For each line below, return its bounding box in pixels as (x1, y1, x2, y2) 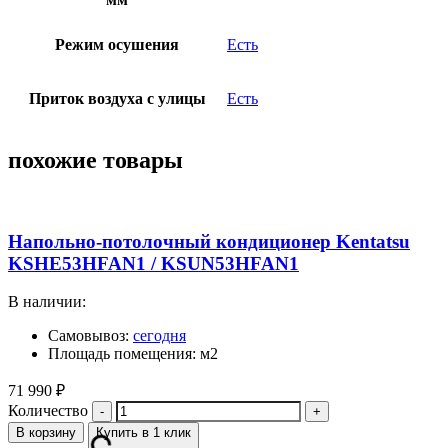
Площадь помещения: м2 (48, 345, 218, 363)
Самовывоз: (48, 327, 133, 345)
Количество (8, 402, 88, 420)
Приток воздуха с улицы (28, 90, 206, 108)
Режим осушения (55, 36, 179, 54)
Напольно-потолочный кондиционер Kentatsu (8, 230, 410, 252)
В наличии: (8, 293, 86, 311)
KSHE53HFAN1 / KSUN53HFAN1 (8, 252, 299, 274)
